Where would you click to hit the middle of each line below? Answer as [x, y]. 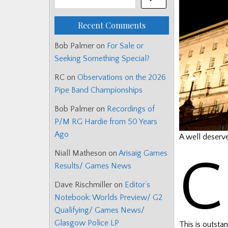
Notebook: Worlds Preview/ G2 [108, 198]
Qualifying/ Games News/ [99, 210]
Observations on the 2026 [122, 78]
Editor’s [137, 185]
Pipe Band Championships [98, 90]
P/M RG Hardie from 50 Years [106, 122]
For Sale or [125, 46]
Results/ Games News [93, 166]
